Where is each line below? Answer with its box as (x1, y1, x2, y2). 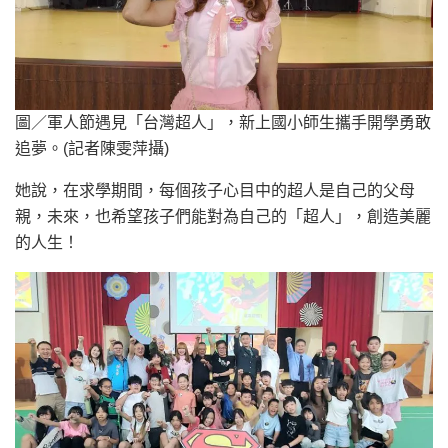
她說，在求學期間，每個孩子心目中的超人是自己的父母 (15, 181, 415, 199)
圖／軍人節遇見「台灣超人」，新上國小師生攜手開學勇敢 (15, 113, 431, 131)
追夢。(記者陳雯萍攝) (15, 139, 169, 157)
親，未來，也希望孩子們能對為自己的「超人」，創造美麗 (15, 207, 431, 225)
